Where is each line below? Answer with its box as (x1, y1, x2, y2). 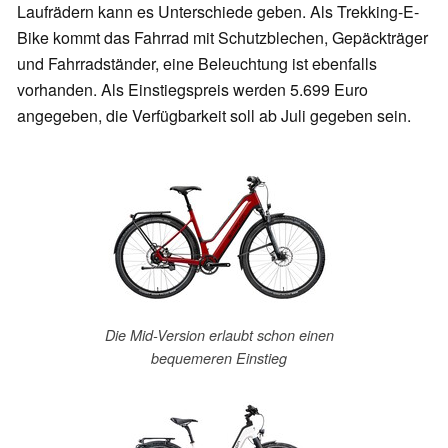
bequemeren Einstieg (151, 348, 287, 369)
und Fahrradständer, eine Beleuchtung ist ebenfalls (17, 52, 377, 76)
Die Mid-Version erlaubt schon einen (104, 325, 334, 346)
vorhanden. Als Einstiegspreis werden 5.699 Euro (17, 78, 368, 102)
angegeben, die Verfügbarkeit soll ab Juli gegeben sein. (17, 104, 411, 128)
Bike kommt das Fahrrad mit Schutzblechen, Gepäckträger (17, 26, 428, 50)
